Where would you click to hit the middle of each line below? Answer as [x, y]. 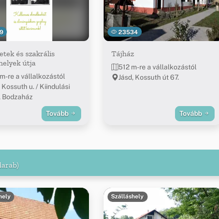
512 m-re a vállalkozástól [157, 67]
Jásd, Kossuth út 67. [148, 77]
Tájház [122, 54]
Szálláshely [128, 197]
